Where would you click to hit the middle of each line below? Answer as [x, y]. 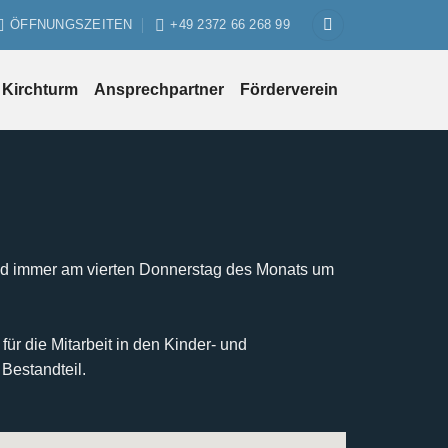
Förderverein [289, 89]
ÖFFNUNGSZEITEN [71, 24]
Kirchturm [40, 89]
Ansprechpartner [159, 89]
